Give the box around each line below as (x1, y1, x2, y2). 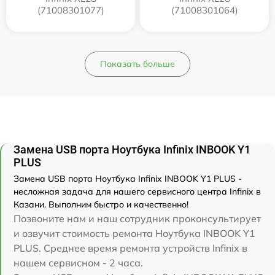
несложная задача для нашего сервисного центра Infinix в (14, 185, 261, 197)
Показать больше (100, 58, 175, 69)
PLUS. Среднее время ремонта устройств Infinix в (14, 241, 247, 254)
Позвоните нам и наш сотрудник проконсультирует (14, 212, 261, 225)
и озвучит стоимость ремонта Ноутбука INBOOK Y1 (14, 227, 255, 239)
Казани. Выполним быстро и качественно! (14, 198, 188, 210)
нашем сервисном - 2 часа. (14, 256, 143, 269)
